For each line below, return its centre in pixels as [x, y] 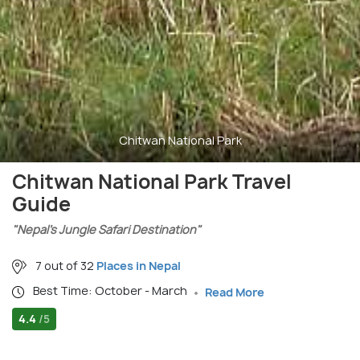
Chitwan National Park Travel [152, 182]
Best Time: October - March [111, 290]
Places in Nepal [139, 266]
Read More [235, 292]
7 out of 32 [65, 266]
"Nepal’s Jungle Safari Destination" [106, 229]
